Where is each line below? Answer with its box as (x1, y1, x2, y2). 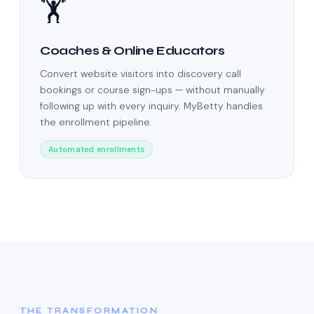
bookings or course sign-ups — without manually (40, 83, 265, 97)
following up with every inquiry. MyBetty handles (40, 100, 263, 113)
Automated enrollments (48, 144, 145, 155)
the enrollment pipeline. (40, 116, 152, 129)
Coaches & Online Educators (40, 43, 225, 59)
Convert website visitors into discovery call (40, 67, 241, 81)
